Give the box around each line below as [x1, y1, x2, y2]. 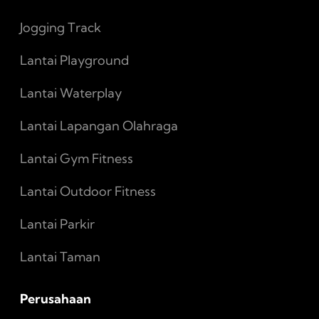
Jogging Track [20, 19, 101, 36]
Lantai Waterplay [20, 84, 122, 101]
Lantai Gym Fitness [20, 150, 133, 167]
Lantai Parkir [20, 215, 95, 232]
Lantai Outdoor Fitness [20, 182, 156, 199]
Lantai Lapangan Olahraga [20, 117, 178, 134]
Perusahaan [20, 290, 91, 307]
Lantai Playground [20, 51, 129, 68]
